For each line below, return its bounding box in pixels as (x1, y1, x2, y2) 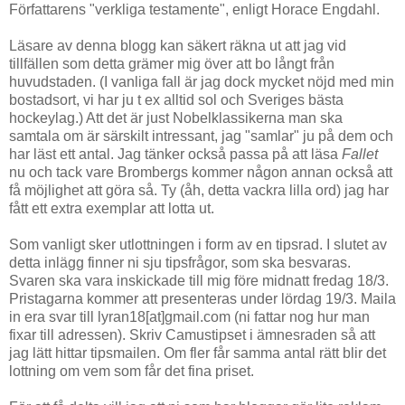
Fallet (342, 146, 378, 163)
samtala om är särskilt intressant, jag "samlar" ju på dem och (9, 128, 393, 145)
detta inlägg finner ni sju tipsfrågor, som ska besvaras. (9, 255, 351, 271)
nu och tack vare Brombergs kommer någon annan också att (9, 165, 392, 181)
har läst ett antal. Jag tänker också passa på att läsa (9, 146, 342, 163)
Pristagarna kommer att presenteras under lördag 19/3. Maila (9, 291, 396, 307)
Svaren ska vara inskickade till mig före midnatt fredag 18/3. (9, 273, 389, 289)
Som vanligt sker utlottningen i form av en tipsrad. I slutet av (9, 237, 387, 253)
